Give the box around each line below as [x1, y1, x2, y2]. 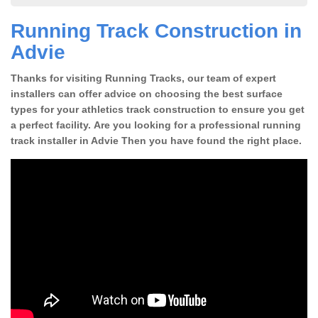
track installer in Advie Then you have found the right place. [11, 134, 302, 146]
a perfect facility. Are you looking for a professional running [11, 119, 301, 131]
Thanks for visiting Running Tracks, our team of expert [11, 72, 276, 84]
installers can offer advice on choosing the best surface [11, 87, 283, 99]
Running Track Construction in [11, 19, 302, 42]
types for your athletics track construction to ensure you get [11, 103, 305, 115]
